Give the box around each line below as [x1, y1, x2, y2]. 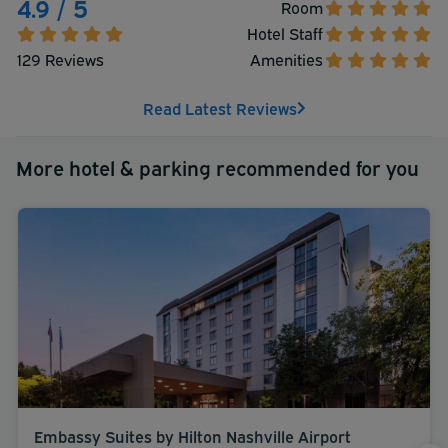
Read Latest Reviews [142, 96, 297, 119]
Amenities [250, 47, 323, 70]
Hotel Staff [247, 21, 323, 44]
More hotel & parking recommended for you [16, 152, 419, 180]
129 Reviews [17, 47, 104, 70]
